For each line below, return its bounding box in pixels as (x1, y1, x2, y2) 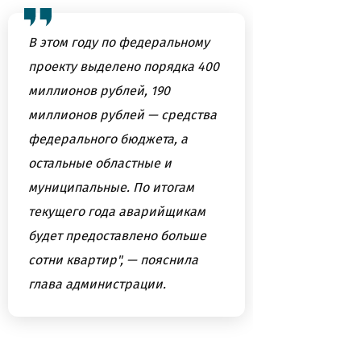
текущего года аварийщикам (28, 204, 205, 219)
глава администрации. (28, 276, 166, 292)
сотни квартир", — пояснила (28, 252, 198, 268)
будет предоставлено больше (28, 228, 206, 243)
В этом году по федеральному (28, 35, 210, 50)
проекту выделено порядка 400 (28, 59, 219, 74)
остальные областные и (28, 156, 172, 171)
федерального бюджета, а (28, 131, 188, 147)
